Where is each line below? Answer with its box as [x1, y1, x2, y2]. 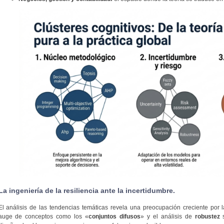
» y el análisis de [140, 213, 195, 220]
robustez [194, 213, 220, 220]
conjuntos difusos [88, 213, 140, 220]
